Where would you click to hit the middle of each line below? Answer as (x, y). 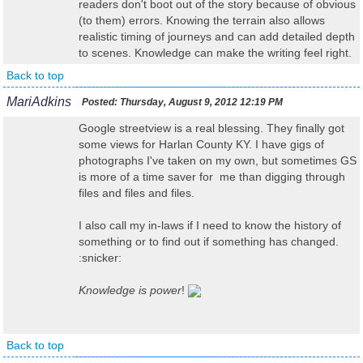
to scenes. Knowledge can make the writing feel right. (215, 53)
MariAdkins (39, 102)
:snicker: (100, 258)
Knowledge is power (130, 290)
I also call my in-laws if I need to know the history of (210, 225)
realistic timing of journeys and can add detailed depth (217, 36)
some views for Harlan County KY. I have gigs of (201, 144)
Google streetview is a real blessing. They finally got (211, 128)
